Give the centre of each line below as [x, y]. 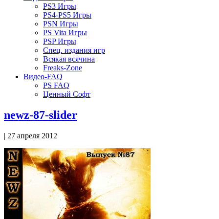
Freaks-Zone [63, 68]
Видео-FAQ [43, 77]
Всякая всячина [69, 59]
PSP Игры [60, 41]
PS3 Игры [60, 6]
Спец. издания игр [74, 50]
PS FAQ [56, 85]
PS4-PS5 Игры [67, 15]
